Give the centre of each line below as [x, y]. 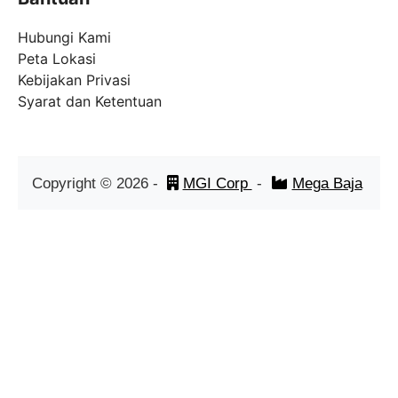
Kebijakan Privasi [74, 80]
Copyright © [74, 184]
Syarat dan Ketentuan [90, 102]
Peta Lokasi [57, 59]
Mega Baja [327, 184]
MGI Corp [217, 184]
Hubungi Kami [64, 38]
